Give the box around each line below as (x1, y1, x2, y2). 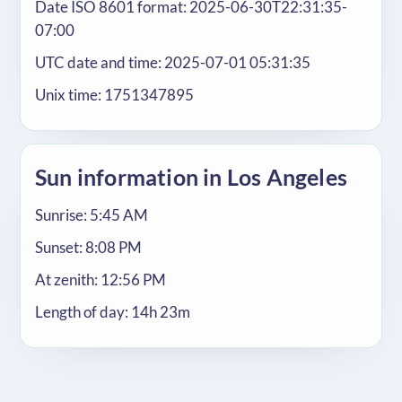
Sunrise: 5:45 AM (35, 206, 148, 224)
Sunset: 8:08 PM (35, 239, 142, 257)
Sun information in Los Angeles (35, 163, 347, 190)
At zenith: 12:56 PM (35, 271, 166, 289)
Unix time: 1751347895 (35, 86, 194, 104)
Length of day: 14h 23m (35, 303, 190, 321)
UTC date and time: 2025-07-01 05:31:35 (35, 54, 310, 72)
